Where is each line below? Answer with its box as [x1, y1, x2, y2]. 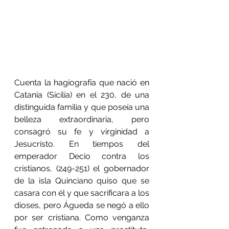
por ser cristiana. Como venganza [14, 212, 149, 222]
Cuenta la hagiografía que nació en [14, 77, 149, 87]
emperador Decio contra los [14, 151, 149, 161]
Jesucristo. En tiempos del [14, 139, 149, 149]
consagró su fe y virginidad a [14, 126, 149, 136]
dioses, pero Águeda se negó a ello [14, 200, 149, 210]
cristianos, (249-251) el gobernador [14, 163, 149, 173]
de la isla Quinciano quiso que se [14, 175, 149, 186]
